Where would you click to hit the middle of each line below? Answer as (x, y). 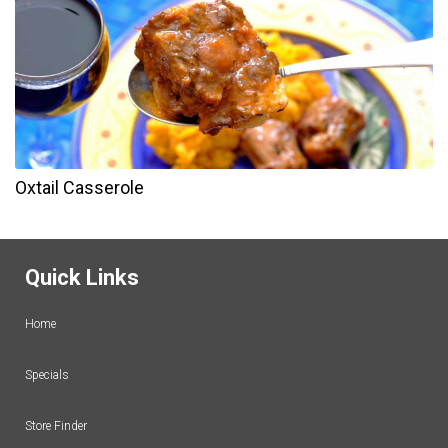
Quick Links (82, 278)
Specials (47, 375)
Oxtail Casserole (79, 188)
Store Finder (56, 426)
